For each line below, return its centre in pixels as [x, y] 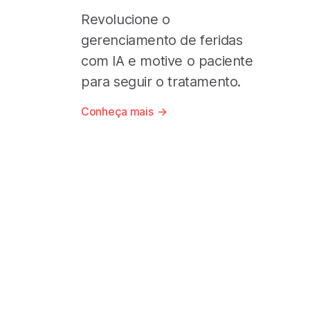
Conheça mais [117, 111]
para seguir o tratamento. [161, 81]
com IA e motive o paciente [167, 61]
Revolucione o [126, 19]
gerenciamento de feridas [162, 40]
